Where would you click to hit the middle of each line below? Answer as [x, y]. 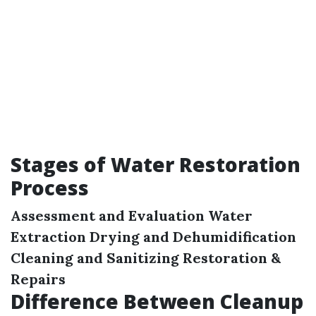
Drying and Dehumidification [193, 236]
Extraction [48, 236]
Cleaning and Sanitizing [95, 257]
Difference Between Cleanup [157, 301]
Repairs [38, 279]
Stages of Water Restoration [156, 164]
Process [50, 187]
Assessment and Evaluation [108, 215]
